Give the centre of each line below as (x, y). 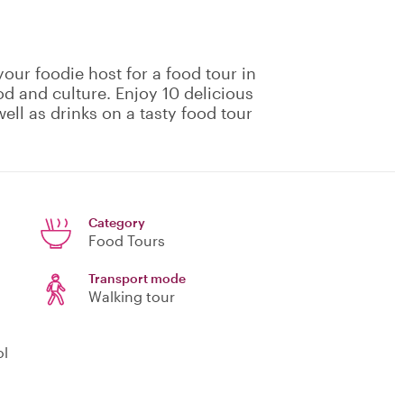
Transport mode (137, 279)
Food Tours (127, 241)
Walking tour (132, 297)
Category (117, 223)
